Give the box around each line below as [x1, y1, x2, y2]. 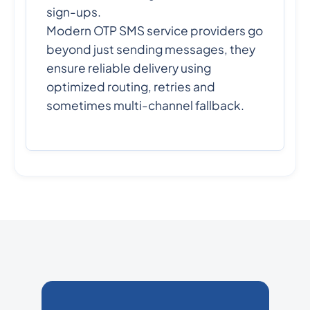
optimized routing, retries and [46, 79, 216, 95]
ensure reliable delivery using [46, 60, 212, 76]
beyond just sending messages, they [46, 42, 256, 57]
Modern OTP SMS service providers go [46, 23, 264, 39]
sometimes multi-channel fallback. [46, 98, 245, 113]
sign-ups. [46, 4, 102, 20]
